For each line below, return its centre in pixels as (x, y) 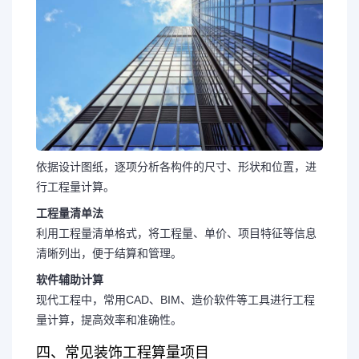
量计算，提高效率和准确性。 (109, 319)
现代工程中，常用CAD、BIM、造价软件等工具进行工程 (175, 299)
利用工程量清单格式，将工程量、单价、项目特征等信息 (176, 233)
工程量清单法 (70, 213)
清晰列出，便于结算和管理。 (109, 253)
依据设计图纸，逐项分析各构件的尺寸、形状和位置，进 (176, 166)
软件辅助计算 (70, 279)
